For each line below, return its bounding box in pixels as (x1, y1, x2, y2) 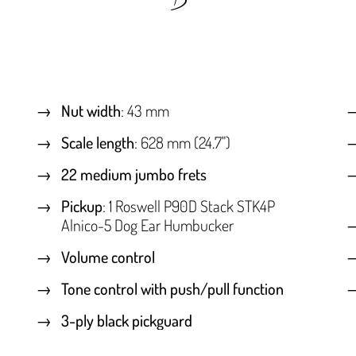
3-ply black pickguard (60, 310, 192, 331)
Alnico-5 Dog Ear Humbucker (60, 215, 234, 236)
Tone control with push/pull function (60, 278, 284, 300)
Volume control (60, 246, 155, 268)
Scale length (60, 132, 134, 153)
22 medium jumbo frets (60, 164, 207, 185)
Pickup (60, 195, 103, 217)
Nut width (60, 100, 121, 122)
